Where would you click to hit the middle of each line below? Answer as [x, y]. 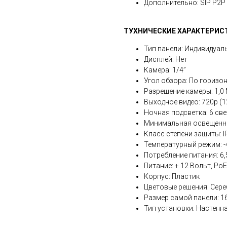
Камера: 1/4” [165, 70]
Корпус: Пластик [172, 177]
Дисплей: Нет [166, 60]
